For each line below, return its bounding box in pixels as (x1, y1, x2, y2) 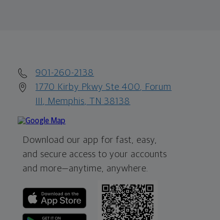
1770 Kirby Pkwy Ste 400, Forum (35, 82, 172, 92)
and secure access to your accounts (23, 149, 167, 159)
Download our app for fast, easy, (23, 135, 158, 145)
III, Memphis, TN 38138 (35, 96, 131, 106)
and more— (23, 164, 69, 173)
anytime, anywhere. (69, 164, 149, 173)
